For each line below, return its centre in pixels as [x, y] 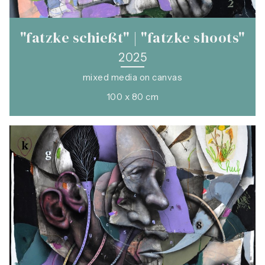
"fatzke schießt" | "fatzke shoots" [132, 38]
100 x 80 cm [132, 97]
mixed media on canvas [132, 77]
